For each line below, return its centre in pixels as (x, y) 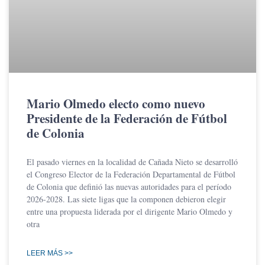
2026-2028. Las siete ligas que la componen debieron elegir (126, 199)
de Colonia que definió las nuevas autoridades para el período (129, 187)
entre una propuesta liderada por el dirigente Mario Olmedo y (130, 212)
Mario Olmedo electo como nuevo (116, 104)
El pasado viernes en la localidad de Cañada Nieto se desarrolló (132, 162)
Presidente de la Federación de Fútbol (127, 119)
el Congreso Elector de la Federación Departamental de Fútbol (131, 174)
